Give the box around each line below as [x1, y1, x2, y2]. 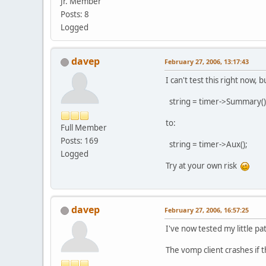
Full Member [61, 122, 107, 134]
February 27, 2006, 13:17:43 [164, 57, 249, 66]
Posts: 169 [61, 135, 99, 147]
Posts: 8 [61, 9, 89, 20]
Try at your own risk [166, 160, 240, 172]
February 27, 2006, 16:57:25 [164, 205, 249, 215]
